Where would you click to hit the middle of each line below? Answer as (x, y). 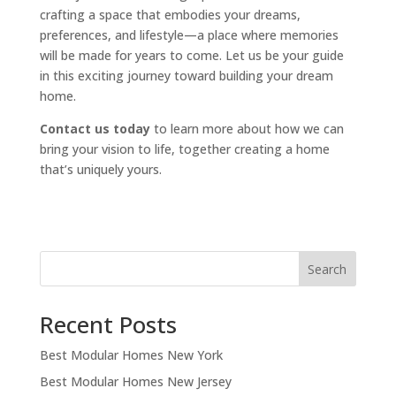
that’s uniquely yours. (100, 170)
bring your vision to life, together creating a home (184, 149)
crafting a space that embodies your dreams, (170, 15)
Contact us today (95, 129)
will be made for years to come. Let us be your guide (191, 56)
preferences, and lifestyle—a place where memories (189, 35)
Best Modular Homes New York (131, 355)
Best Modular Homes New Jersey (135, 382)
